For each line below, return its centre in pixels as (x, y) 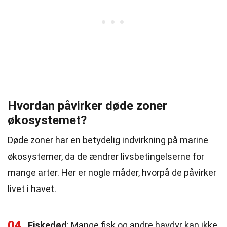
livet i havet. (32, 189)
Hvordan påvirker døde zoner (87, 106)
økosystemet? (47, 120)
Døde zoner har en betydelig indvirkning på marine (108, 140)
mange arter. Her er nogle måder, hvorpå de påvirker (112, 173)
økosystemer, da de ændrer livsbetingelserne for (106, 156)
